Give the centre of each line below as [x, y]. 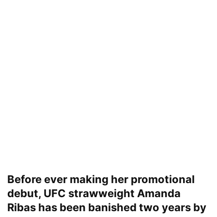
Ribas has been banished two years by [107, 208]
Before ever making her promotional [101, 179]
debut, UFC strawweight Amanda [94, 194]
